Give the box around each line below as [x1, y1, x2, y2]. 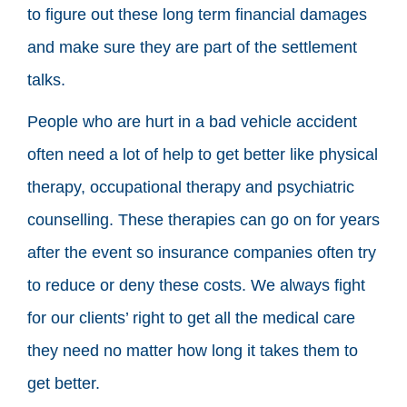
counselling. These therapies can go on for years [27, 210, 380, 229]
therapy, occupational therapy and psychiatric [27, 177, 354, 196]
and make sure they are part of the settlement [27, 37, 357, 56]
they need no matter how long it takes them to [27, 341, 358, 360]
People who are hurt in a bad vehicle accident [27, 112, 357, 131]
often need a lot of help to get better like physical [27, 144, 378, 164]
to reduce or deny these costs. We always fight [27, 275, 365, 294]
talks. [27, 70, 65, 89]
